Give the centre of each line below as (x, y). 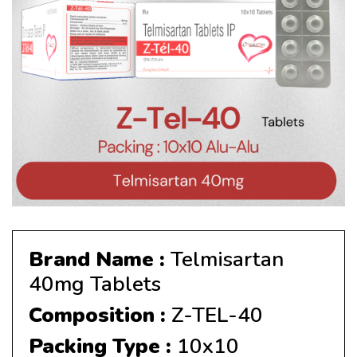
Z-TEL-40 (214, 315)
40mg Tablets (95, 284)
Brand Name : (97, 259)
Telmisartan (224, 259)
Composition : (97, 315)
